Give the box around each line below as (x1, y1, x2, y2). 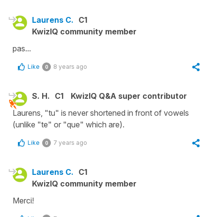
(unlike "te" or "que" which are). (13, 119, 124, 129)
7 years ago (53, 139, 87, 146)
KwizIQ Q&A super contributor (71, 91, 187, 101)
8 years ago (53, 62, 87, 70)
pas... (13, 43, 31, 53)
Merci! (13, 195, 34, 205)
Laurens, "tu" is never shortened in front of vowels (13, 108, 189, 118)
